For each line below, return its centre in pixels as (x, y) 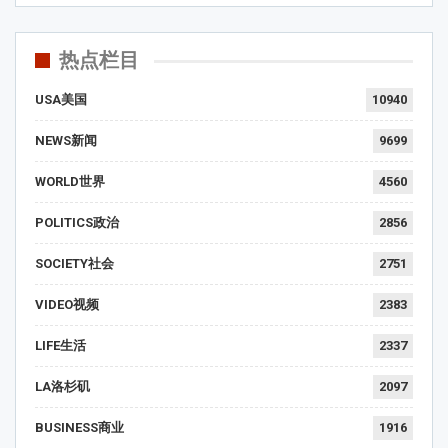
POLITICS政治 (77, 223)
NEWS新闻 (66, 141)
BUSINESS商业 (79, 428)
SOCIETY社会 (74, 264)
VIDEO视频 (67, 305)
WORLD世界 (70, 182)
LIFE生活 (60, 346)
